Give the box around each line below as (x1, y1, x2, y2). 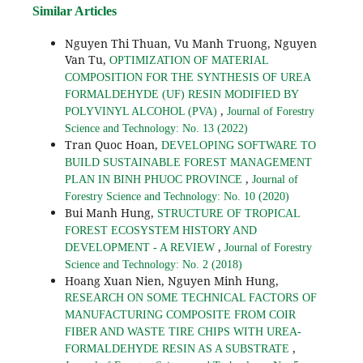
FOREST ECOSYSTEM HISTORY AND (64, 224, 257, 237)
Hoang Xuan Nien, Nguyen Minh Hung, (64, 273, 279, 289)
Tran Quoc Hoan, (64, 137, 161, 153)
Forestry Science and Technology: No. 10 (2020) (64, 190, 289, 203)
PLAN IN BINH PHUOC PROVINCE (64, 173, 246, 186)
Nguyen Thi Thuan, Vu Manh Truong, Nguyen (64, 36, 317, 52)
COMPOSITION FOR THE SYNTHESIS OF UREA (64, 71, 310, 84)
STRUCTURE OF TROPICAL (156, 207, 300, 220)
